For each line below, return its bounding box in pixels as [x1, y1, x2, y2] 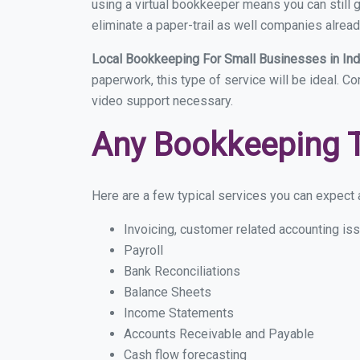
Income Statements [124, 305, 234, 321]
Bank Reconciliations [124, 264, 240, 279]
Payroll [124, 243, 163, 258]
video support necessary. [92, 93, 233, 108]
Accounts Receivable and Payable [124, 326, 314, 342]
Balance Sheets [124, 284, 211, 300]
